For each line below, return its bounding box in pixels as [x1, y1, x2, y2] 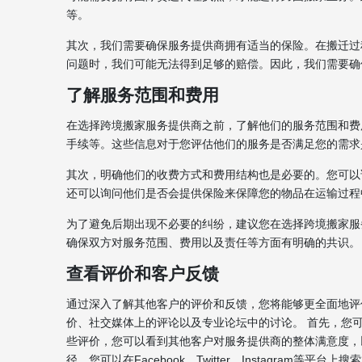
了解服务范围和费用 [66, 86, 219, 104]
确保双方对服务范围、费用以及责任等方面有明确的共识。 [66, 236, 360, 249]
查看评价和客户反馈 [66, 264, 219, 283]
